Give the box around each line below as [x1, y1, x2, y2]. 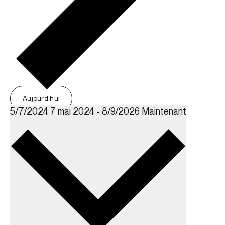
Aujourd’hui [23, 94, 60, 103]
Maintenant [142, 105, 186, 117]
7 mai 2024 [50, 105, 96, 117]
